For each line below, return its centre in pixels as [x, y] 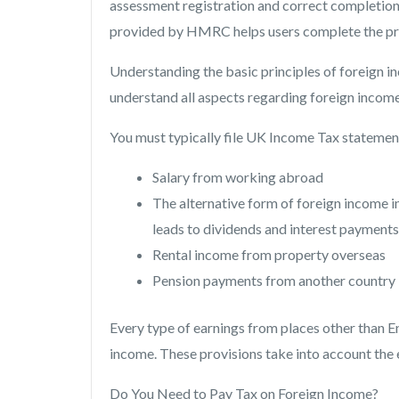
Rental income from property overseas [269, 255]
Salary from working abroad [238, 177]
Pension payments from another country [274, 281]
